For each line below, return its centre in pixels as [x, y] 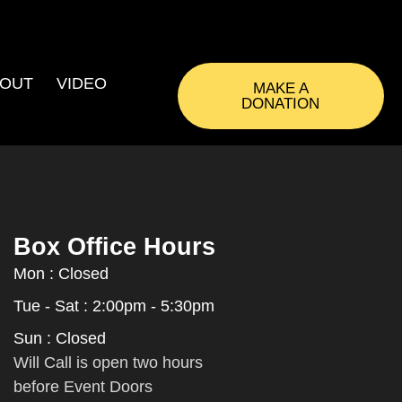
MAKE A [280, 88]
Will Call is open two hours [109, 362]
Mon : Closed [61, 273]
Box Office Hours [115, 246]
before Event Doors [83, 386]
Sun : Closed [60, 338]
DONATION [281, 104]
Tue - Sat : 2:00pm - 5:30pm [114, 306]
